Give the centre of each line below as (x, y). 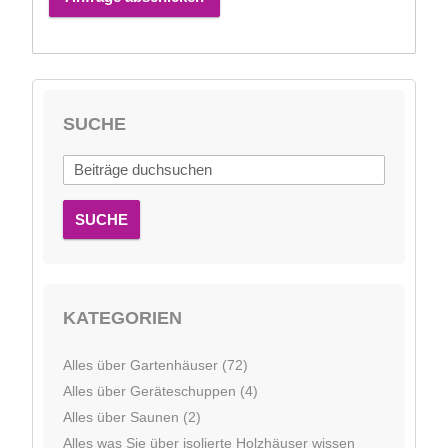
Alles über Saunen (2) (132, 416)
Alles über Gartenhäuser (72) (155, 364)
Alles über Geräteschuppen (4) (160, 390)
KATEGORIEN (122, 317)
